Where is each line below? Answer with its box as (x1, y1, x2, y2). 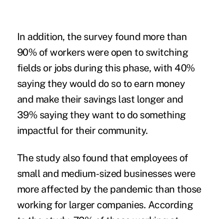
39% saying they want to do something (17, 109, 186, 121)
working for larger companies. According (17, 199, 193, 211)
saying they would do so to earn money (17, 78, 185, 90)
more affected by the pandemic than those (17, 183, 201, 196)
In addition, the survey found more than (17, 31, 187, 43)
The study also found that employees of (17, 152, 188, 164)
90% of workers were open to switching (17, 46, 188, 59)
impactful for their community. (17, 125, 148, 137)
